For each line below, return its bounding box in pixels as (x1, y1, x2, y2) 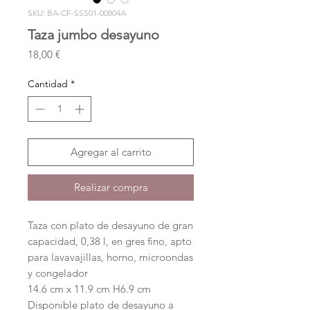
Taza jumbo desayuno (28, 26, 159, 44)
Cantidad (28, 77, 68, 91)
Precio (60, 47, 89, 61)
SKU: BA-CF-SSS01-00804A (28, 8, 126, 19)
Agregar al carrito (70, 145, 152, 159)
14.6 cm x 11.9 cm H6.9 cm (28, 282, 151, 296)
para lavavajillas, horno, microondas (28, 250, 193, 264)
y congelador (28, 266, 88, 280)
